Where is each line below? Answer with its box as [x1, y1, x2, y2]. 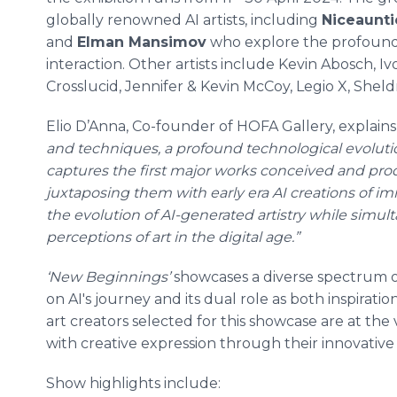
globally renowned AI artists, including [46, 12, 322, 28]
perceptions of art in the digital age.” [46, 229, 300, 245]
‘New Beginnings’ [46, 269, 170, 285]
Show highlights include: [46, 375, 221, 392]
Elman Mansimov [77, 34, 206, 51]
